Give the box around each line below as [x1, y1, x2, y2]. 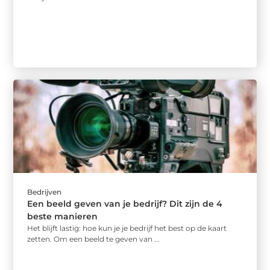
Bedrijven [27, 187, 62, 196]
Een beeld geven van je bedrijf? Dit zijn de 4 [27, 198, 223, 209]
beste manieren [27, 210, 98, 222]
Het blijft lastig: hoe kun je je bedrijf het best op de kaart [27, 223, 227, 233]
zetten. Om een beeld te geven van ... [27, 234, 160, 243]
